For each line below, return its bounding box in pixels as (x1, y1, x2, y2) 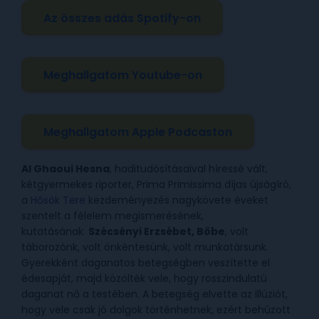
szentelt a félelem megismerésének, (21, 209, 204, 224)
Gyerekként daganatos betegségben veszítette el (21, 256, 270, 271)
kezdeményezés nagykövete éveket (85, 193, 268, 208)
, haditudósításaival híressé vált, (110, 162, 268, 177)
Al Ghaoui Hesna (21, 162, 110, 177)
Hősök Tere (31, 193, 85, 208)
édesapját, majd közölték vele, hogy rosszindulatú (21, 271, 267, 286)
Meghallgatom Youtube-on (43, 66, 202, 83)
